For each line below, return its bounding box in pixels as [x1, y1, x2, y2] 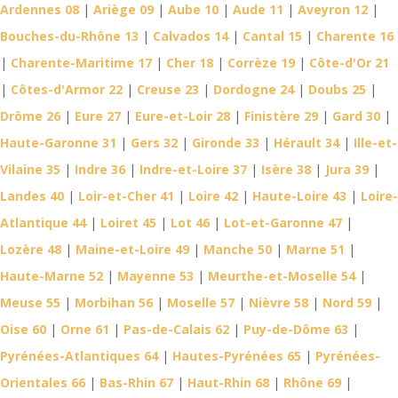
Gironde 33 [192, 134, 259, 152]
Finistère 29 [244, 107, 318, 125]
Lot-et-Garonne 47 [224, 214, 342, 232]
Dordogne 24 [213, 81, 294, 99]
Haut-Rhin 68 [187, 374, 269, 392]
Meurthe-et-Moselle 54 [208, 267, 355, 285]
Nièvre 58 [249, 294, 308, 312]
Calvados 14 [153, 28, 228, 45]
